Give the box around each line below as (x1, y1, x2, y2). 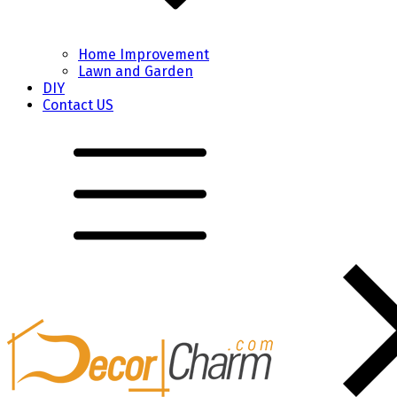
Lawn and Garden (78, 63, 193, 80)
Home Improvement (78, 46, 209, 63)
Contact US (43, 97, 113, 113)
